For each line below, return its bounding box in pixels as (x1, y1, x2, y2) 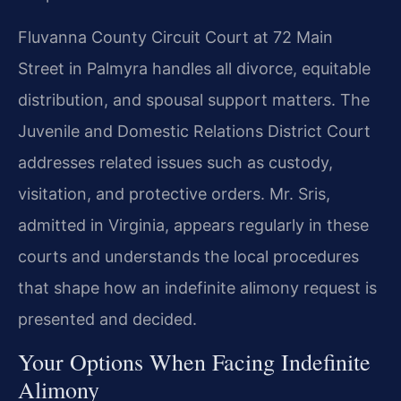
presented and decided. (18, 310, 197, 329)
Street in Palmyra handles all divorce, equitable (18, 59, 371, 79)
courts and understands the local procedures (18, 247, 359, 267)
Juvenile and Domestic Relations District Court (18, 122, 371, 141)
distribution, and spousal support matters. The (18, 90, 370, 110)
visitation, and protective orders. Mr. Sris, (18, 184, 330, 204)
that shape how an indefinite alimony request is (18, 278, 377, 298)
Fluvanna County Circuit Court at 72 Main (18, 28, 333, 47)
